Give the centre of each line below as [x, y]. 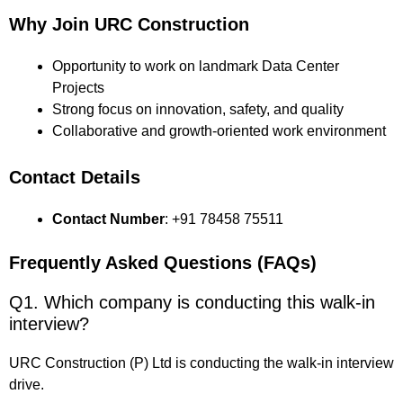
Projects [78, 87]
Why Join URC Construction [129, 24]
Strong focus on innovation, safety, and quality [198, 109]
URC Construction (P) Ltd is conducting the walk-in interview [201, 363]
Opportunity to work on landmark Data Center [196, 66]
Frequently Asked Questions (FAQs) [163, 262]
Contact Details [75, 177]
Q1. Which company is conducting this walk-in [192, 302]
